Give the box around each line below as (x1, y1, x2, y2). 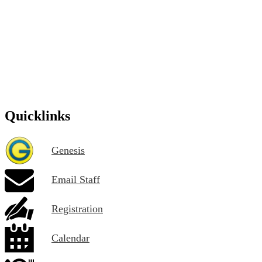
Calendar (51, 232, 89, 244)
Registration (51, 202, 103, 215)
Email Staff (51, 173, 100, 185)
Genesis (51, 144, 85, 156)
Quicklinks (5, 108, 70, 124)
